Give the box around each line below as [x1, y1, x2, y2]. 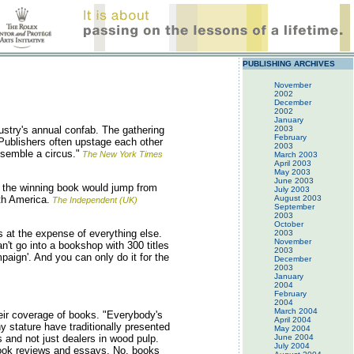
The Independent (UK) [52, 195, 137, 205]
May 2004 [274, 324, 311, 333]
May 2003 [274, 168, 311, 176]
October [274, 220, 303, 228]
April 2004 [274, 315, 311, 324]
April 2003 [274, 159, 311, 168]
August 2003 [274, 194, 322, 202]
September [274, 202, 314, 211]
